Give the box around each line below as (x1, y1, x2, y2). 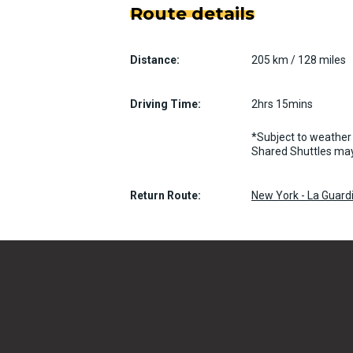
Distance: (130, 54, 180, 66)
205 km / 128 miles (251, 54, 346, 66)
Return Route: (130, 189, 201, 202)
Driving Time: (130, 98, 201, 110)
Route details (130, 3, 255, 24)
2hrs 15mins (251, 98, 313, 110)
